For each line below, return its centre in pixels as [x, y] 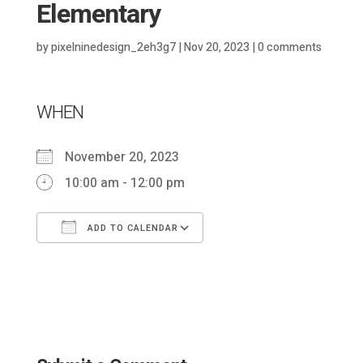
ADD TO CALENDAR [131, 228]
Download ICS [105, 261]
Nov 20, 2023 [216, 47]
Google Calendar [276, 261]
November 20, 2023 [128, 157]
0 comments [289, 47]
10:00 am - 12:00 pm [124, 183]
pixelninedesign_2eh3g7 [113, 47]
